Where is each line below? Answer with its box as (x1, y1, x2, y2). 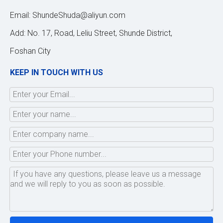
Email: (10, 10, 32, 20)
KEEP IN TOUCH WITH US (10, 67, 103, 77)
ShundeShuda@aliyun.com (32, 10, 125, 20)
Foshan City (10, 46, 51, 56)
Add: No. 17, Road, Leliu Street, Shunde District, (10, 28, 172, 38)
